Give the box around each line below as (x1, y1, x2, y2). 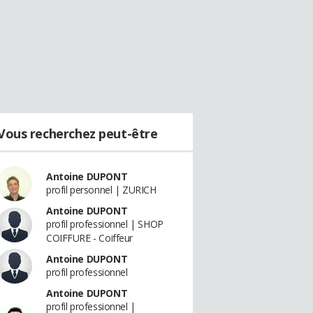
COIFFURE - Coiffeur (46, 231, 133, 245)
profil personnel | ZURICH (46, 183, 156, 196)
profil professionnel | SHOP (46, 217, 163, 231)
